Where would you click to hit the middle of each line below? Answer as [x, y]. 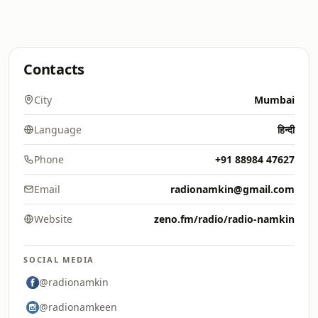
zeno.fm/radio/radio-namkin [224, 219]
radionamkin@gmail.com [232, 189]
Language [58, 130]
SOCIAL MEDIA [59, 259]
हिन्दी [286, 130]
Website [53, 219]
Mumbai [274, 100]
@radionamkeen [78, 307]
